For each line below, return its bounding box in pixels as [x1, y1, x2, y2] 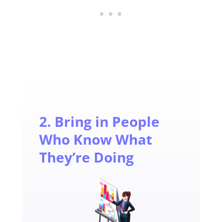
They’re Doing [39, 148, 134, 167]
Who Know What [39, 130, 152, 149]
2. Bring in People [39, 112, 160, 131]
